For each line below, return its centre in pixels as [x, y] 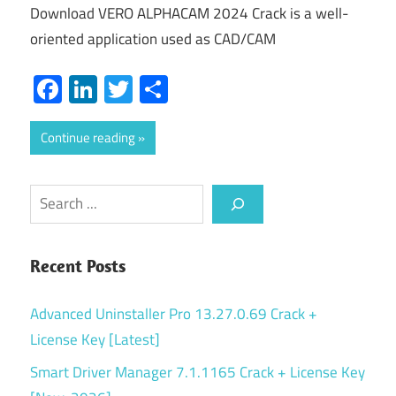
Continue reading [88, 137]
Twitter [175, 89]
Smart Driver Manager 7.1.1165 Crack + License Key [198, 372]
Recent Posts [78, 266]
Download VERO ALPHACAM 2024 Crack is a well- [189, 14]
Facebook [118, 89]
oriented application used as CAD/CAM [153, 39]
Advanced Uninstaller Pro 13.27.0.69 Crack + [174, 313]
